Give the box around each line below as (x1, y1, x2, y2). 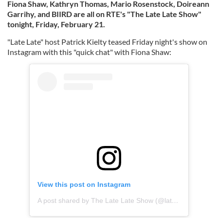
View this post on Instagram (37, 180, 130, 188)
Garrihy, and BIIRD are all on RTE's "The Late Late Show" (7, 9, 201, 18)
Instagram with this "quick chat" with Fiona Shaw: (7, 47, 171, 56)
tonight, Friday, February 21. (7, 19, 105, 29)
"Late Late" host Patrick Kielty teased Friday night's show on (7, 37, 207, 46)
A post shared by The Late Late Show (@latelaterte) (172, 196, 179, 204)
